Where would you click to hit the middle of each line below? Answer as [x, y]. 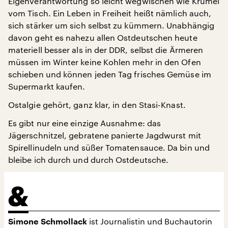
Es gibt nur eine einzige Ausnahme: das [85, 123]
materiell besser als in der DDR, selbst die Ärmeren [106, 50]
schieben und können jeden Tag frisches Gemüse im [110, 74]
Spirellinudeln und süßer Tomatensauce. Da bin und [109, 148]
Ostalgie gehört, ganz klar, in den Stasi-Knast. [97, 105]
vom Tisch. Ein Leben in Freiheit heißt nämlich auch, [110, 13]
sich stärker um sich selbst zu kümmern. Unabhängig [111, 25]
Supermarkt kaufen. [47, 87]
